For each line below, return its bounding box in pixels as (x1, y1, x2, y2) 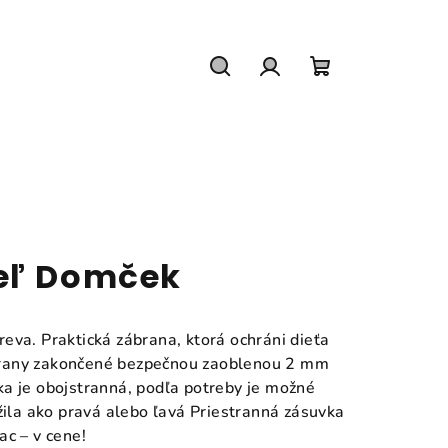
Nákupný (318, 80, 402, 108)
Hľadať (218, 80, 283, 108)
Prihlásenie (268, 80, 370, 108)
